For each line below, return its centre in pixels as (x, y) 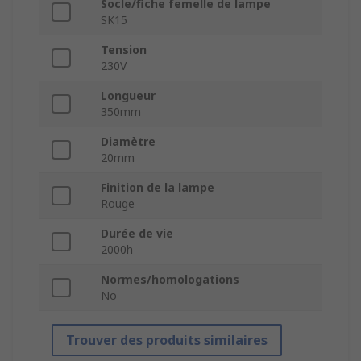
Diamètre (128, 142)
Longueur (128, 96)
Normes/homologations (170, 280)
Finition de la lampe (158, 188)
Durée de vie (137, 234)
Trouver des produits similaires (167, 340)
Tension (124, 50)
